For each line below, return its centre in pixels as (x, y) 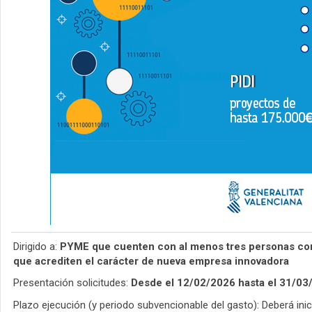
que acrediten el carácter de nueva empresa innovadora (151, 262)
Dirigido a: (35, 247)
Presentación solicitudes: (71, 283)
